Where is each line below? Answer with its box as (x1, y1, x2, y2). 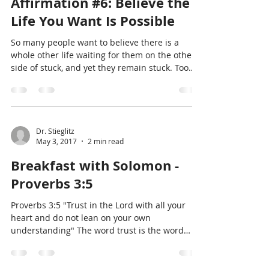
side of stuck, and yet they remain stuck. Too (11, 116, 189, 127)
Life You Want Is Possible (11, 65, 175, 84)
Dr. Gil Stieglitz (36, 17, 85, 27)
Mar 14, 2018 (36, 28, 80, 37)
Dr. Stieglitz (36, 180, 74, 190)
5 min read (91, 28, 127, 37)
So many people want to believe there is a (11, 91, 179, 102)
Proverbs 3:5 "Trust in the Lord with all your (11, 253, 186, 265)
